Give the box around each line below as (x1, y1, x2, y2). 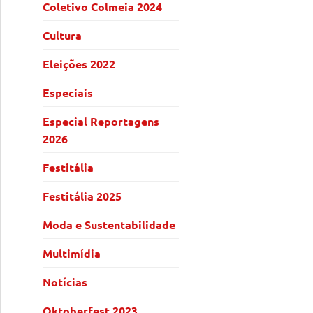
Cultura (43, 27, 82, 43)
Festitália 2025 (43, 188, 122, 203)
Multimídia (43, 245, 101, 261)
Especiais (43, 85, 93, 100)
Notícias (43, 274, 87, 289)
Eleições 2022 (43, 56, 115, 71)
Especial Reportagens (43, 113, 159, 129)
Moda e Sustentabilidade (43, 217, 175, 232)
